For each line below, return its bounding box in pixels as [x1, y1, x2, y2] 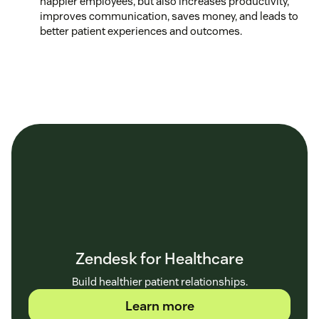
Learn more [125, 297, 194, 314]
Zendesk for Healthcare [75, 248, 244, 268]
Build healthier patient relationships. [71, 274, 248, 288]
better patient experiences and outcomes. [40, 23, 242, 38]
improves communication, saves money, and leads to [40, 9, 298, 23]
